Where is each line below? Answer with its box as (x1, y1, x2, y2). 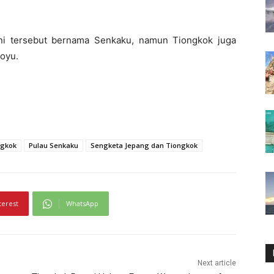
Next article (197, 259, 236, 268)
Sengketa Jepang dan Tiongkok (91, 141, 198, 150)
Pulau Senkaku (29, 141, 78, 150)
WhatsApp (66, 199, 98, 209)
